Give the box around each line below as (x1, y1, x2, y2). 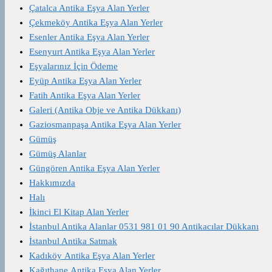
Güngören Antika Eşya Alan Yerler (29, 163, 160, 173)
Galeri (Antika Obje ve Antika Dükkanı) (29, 104, 181, 115)
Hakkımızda (29, 177, 75, 188)
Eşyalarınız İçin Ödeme (29, 61, 118, 71)
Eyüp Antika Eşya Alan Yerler (29, 75, 141, 86)
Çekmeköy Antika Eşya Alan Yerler (29, 17, 163, 27)
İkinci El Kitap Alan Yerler (29, 206, 129, 217)
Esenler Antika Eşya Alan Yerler (29, 32, 149, 42)
